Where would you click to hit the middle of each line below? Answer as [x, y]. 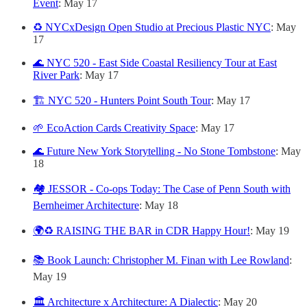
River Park [56, 75]
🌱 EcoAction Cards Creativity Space [114, 128]
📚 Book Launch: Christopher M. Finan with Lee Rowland [161, 260]
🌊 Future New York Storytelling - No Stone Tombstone [154, 151]
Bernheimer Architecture [86, 205]
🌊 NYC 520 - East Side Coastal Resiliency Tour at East [155, 63]
